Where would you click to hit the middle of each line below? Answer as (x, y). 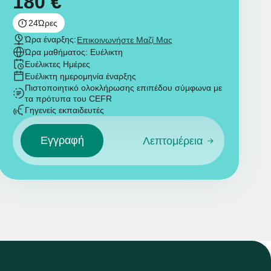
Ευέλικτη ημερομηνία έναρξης (80, 77)
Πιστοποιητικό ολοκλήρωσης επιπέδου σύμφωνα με (123, 88)
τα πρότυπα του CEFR (68, 99)
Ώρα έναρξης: (50, 40)
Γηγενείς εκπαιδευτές (64, 110)
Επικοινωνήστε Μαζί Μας (125, 40)
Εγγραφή (62, 140)
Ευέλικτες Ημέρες (57, 64)
